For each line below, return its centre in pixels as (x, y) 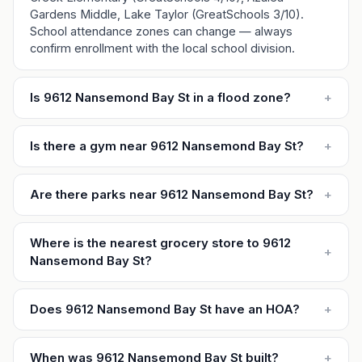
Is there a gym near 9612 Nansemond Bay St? (167, 146)
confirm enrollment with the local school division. (162, 48)
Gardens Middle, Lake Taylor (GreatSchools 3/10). (167, 14)
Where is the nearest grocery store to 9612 (160, 243)
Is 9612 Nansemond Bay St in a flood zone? (160, 97)
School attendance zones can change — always (161, 31)
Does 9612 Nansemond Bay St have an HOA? (165, 309)
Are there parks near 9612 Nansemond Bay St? (172, 194)
